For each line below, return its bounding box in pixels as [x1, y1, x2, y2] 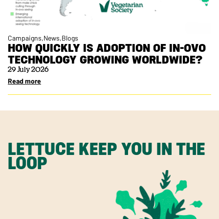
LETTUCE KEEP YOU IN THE [8, 138, 205, 160]
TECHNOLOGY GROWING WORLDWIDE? [8, 52, 205, 67]
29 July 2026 [8, 66, 48, 74]
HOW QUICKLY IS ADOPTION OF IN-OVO [8, 41, 206, 55]
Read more [8, 77, 41, 86]
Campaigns [8, 34, 42, 43]
